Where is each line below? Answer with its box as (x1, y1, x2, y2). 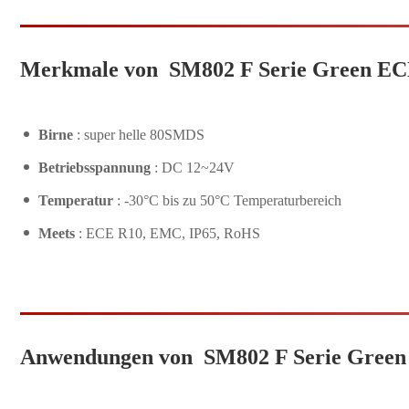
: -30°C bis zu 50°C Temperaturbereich (117, 193, 341, 209)
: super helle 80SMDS (77, 127, 204, 143)
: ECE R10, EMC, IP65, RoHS (79, 225, 260, 242)
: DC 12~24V (154, 160, 235, 176)
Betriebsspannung (38, 160, 154, 176)
